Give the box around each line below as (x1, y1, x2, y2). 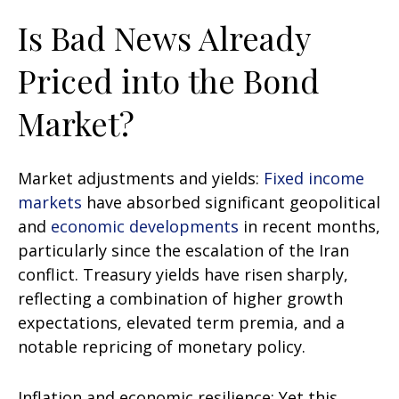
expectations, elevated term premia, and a (18, 312, 345, 333)
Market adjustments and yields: (18, 167, 264, 189)
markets (18, 191, 82, 213)
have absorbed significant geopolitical (82, 191, 380, 213)
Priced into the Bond (18, 59, 320, 102)
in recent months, (239, 216, 380, 237)
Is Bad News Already (18, 16, 310, 59)
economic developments (51, 216, 239, 237)
